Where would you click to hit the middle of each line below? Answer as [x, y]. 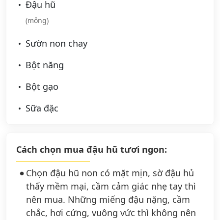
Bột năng [43, 65]
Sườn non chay [55, 43]
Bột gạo [41, 87]
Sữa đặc [41, 108]
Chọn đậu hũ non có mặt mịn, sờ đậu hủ [110, 173]
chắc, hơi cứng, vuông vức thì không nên [111, 213]
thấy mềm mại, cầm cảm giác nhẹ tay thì [111, 186]
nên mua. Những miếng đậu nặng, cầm [108, 200]
